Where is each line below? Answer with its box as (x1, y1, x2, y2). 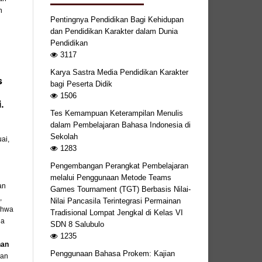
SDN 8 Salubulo (50, 219, 104, 229)
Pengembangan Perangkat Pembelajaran (50, 161, 188, 170)
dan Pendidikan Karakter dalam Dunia (50, 26, 178, 36)
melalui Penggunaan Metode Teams (50, 173, 171, 182)
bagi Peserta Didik (50, 79, 112, 88)
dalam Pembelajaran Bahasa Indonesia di (50, 120, 191, 129)
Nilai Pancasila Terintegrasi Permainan (50, 196, 181, 205)
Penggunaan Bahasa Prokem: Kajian (50, 249, 175, 258)
